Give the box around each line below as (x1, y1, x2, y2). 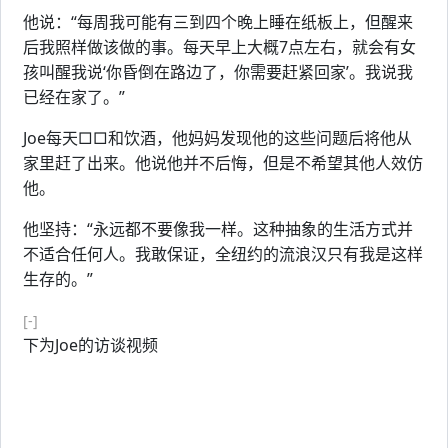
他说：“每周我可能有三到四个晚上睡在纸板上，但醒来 (23, 11, 413, 33)
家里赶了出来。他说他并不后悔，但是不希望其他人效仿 (23, 152, 423, 174)
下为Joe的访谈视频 (23, 334, 158, 356)
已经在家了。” (23, 86, 125, 108)
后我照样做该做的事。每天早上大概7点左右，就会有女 (23, 36, 416, 58)
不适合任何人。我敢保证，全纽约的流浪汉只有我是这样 (23, 243, 423, 265)
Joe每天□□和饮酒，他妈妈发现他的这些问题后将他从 (23, 127, 412, 149)
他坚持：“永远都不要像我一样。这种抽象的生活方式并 (23, 218, 413, 240)
